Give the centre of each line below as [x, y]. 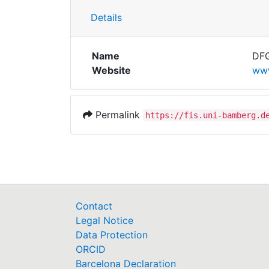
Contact [94, 206]
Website [111, 70]
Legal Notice [104, 220]
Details [106, 17]
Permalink [118, 115]
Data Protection [112, 235]
